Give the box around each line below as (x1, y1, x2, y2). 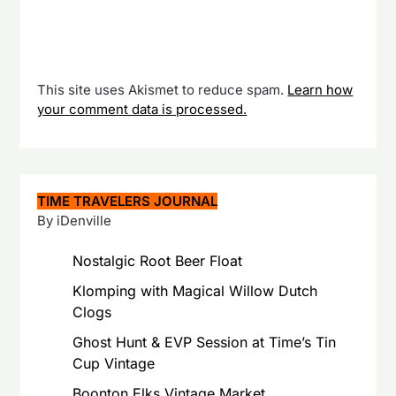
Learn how (287, 80, 354, 98)
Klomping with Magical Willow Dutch (72, 282, 318, 301)
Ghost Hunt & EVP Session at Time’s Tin (72, 333, 337, 352)
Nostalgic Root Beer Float (72, 252, 243, 270)
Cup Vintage (72, 354, 156, 373)
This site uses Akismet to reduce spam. (37, 80, 288, 98)
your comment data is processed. (37, 100, 247, 118)
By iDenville (37, 211, 112, 229)
